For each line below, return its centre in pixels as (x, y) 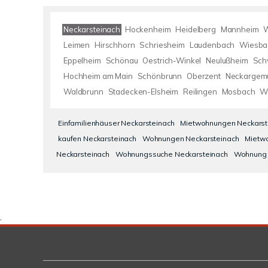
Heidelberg (196, 29)
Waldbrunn (83, 92)
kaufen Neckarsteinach (97, 138)
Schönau (122, 60)
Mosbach (238, 92)
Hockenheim (148, 29)
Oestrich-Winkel (172, 60)
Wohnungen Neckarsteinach (191, 138)
